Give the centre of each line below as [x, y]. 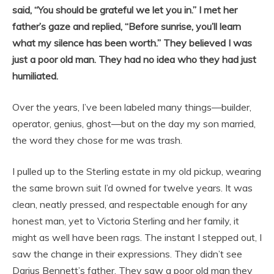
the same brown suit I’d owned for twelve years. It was [132, 187]
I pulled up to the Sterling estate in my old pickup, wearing [137, 171]
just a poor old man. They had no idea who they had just [134, 59]
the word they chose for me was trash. [97, 140]
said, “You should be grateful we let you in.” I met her [125, 9]
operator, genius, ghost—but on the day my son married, [134, 123]
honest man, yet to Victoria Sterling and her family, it [126, 220]
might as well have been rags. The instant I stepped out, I [137, 237]
